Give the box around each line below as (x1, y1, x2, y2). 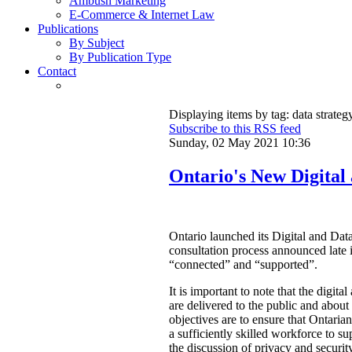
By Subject (69, 36, 124, 50)
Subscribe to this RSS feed (169, 122, 301, 136)
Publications (38, 22, 98, 36)
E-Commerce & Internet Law (69, 8, 214, 22)
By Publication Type (69, 50, 171, 64)
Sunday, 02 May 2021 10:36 (169, 136, 310, 150)
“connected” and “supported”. (169, 258, 317, 272)
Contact (38, 64, 76, 79)
